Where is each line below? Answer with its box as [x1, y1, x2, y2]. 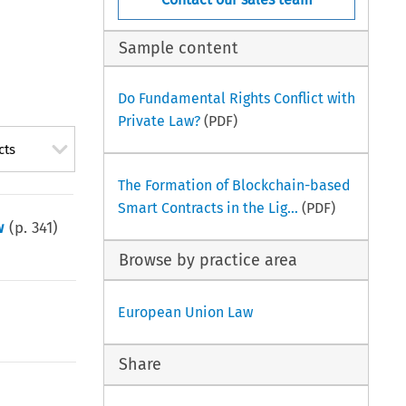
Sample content [119, 38, 239, 59]
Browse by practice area [119, 249, 298, 270]
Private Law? [117, 111, 200, 130]
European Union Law [117, 304, 253, 322]
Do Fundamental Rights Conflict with [117, 89, 355, 107]
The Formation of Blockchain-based [117, 176, 351, 194]
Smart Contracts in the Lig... [117, 198, 298, 217]
